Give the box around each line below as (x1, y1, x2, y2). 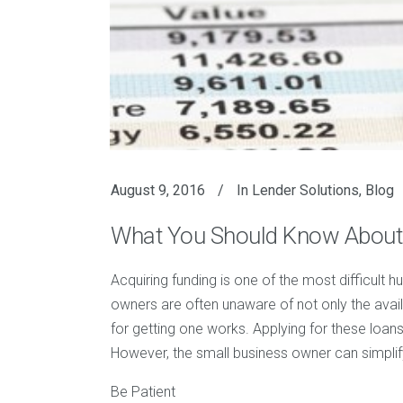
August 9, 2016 (111, 182, 205, 200)
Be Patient (111, 383, 175, 401)
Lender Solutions (252, 182, 359, 200)
